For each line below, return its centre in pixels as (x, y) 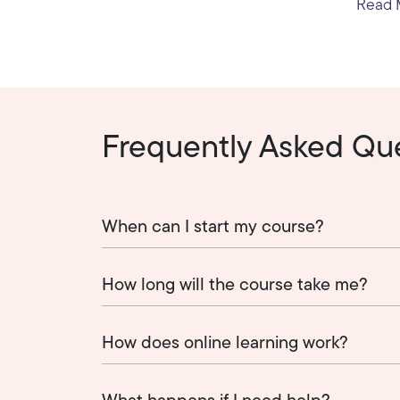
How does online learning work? (225, 343)
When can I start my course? (213, 227)
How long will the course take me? (235, 285)
